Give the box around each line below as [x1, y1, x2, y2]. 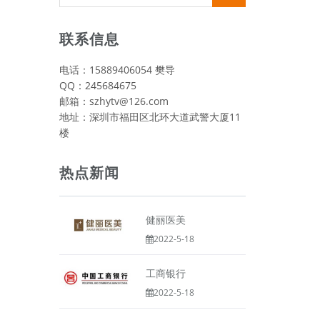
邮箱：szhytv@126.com [59, 94, 169, 108]
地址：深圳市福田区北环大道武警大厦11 [59, 110, 241, 124]
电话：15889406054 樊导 [59, 63, 175, 76]
